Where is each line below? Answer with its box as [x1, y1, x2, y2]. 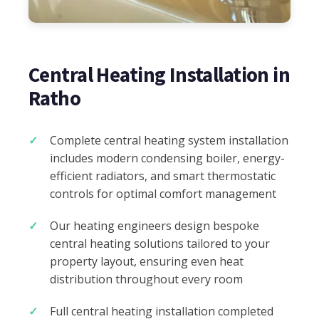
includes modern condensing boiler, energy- [50, 150, 285, 166]
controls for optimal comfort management [50, 185, 276, 202]
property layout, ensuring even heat [50, 253, 244, 269]
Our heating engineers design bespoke [50, 217, 259, 234]
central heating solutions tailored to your [50, 235, 270, 251]
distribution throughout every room [50, 271, 243, 287]
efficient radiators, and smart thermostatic [50, 167, 276, 184]
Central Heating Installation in [28, 61, 291, 88]
